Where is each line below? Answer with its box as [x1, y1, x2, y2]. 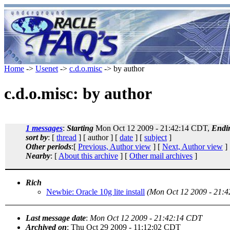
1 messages [26, 123, 63, 132]
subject [144, 132, 167, 142]
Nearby [26, 151, 50, 160]
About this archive [59, 151, 118, 160]
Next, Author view [162, 142, 223, 151]
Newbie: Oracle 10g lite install [46, 187, 145, 196]
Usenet [35, 64, 58, 73]
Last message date [26, 213, 86, 222]
